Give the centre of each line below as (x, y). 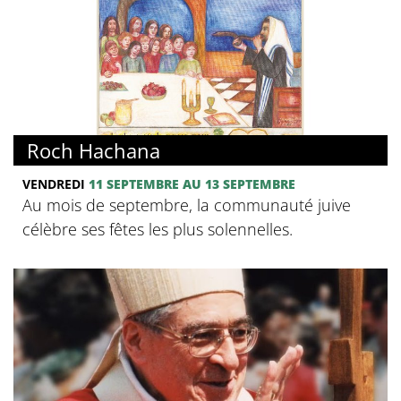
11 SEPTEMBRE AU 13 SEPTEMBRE (192, 183)
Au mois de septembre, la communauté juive (187, 205)
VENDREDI (55, 183)
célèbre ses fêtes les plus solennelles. (158, 229)
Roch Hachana (94, 150)
